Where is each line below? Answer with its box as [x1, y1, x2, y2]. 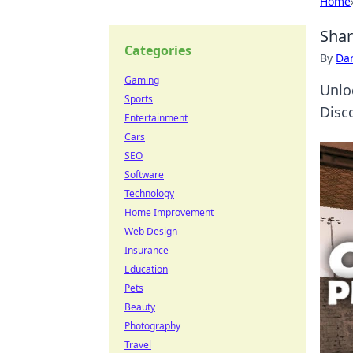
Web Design [124, 225, 177, 238]
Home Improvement [124, 206, 214, 219]
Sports [124, 92, 153, 106]
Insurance [124, 243, 169, 257]
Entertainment [124, 111, 188, 124]
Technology [124, 187, 174, 200]
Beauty [124, 300, 155, 314]
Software [124, 168, 164, 181]
